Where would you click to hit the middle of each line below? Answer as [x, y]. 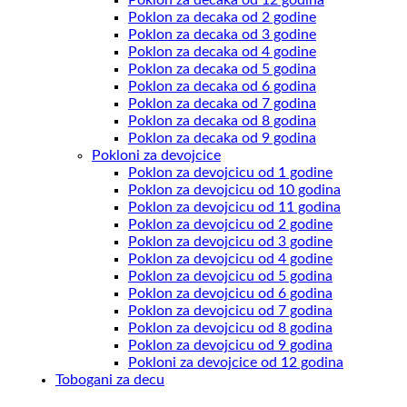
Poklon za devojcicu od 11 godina [234, 207]
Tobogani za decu [109, 379]
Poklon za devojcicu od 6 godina [230, 293]
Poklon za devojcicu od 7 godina [230, 310]
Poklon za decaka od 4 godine [222, 51]
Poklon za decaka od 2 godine [222, 17]
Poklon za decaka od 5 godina [222, 69]
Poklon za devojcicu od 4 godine [230, 258]
